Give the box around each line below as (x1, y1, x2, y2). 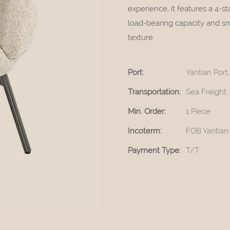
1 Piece (186, 106, 210, 116)
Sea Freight (186, 87, 226, 97)
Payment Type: (128, 145, 181, 155)
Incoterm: (128, 126, 162, 136)
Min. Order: (128, 106, 166, 116)
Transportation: (128, 87, 181, 97)
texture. (128, 32, 155, 42)
